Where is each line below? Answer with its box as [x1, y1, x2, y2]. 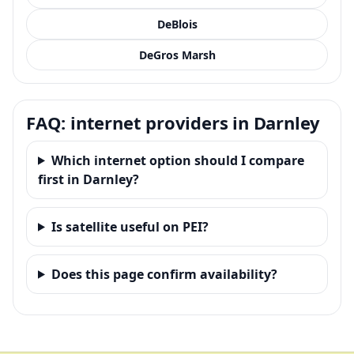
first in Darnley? [38, 170, 139, 188]
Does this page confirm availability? [51, 265, 277, 283]
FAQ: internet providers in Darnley [26, 110, 321, 134]
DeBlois [156, 16, 198, 32]
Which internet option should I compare [51, 151, 304, 169]
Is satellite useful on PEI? [51, 217, 209, 235]
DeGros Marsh [138, 47, 216, 62]
